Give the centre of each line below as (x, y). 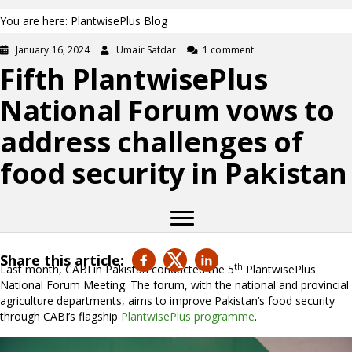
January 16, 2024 (53, 50)
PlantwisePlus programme (188, 316)
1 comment (228, 50)
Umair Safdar (147, 50)
